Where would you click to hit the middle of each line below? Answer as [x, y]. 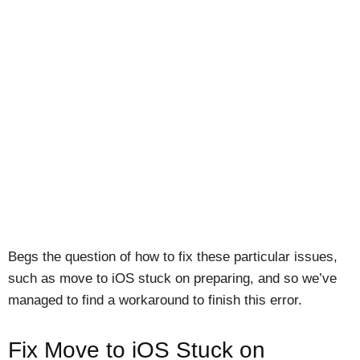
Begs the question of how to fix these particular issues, [173, 256]
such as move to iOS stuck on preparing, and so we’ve [172, 278]
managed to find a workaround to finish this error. [155, 300]
